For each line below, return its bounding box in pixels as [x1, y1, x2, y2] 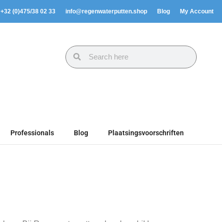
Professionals [10, 129, 54, 137]
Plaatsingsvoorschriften [108, 129, 184, 137]
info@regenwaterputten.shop [65, 8, 147, 15]
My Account [180, 8, 214, 15]
